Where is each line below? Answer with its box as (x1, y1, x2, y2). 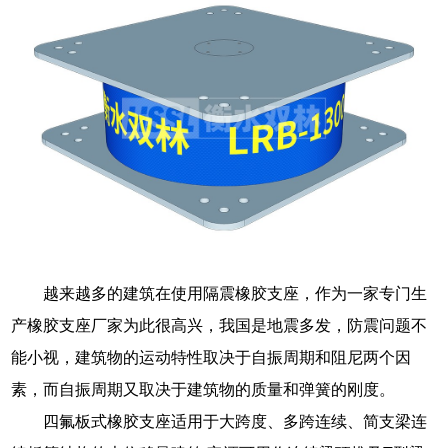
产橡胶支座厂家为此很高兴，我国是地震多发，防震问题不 (11, 316, 428, 334)
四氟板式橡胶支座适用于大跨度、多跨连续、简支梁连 (43, 412, 428, 430)
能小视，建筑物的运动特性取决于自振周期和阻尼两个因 (11, 348, 412, 366)
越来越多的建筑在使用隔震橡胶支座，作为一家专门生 (43, 284, 428, 302)
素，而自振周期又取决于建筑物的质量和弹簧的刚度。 (11, 380, 396, 398)
